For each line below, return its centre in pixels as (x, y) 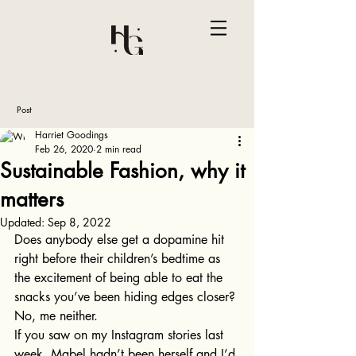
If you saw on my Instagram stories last (121, 335)
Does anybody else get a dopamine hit (121, 240)
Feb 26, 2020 (64, 149)
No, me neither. (58, 316)
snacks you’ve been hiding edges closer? (127, 297)
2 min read (119, 149)
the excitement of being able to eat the (120, 278)
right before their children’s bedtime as (119, 259)
